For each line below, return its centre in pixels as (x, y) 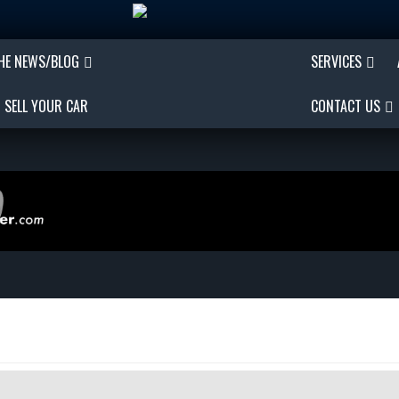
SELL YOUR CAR (46, 106)
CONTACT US (346, 106)
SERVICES (336, 61)
